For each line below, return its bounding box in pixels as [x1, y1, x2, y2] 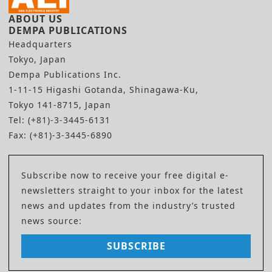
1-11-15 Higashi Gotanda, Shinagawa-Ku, [8, 84, 199, 96]
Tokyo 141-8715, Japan [8, 99, 111, 111]
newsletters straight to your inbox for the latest [21, 185, 243, 197]
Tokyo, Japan [8, 53, 66, 66]
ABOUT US [8, 12, 63, 26]
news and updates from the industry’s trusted [21, 200, 236, 212]
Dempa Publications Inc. [8, 69, 121, 81]
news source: [21, 215, 82, 227]
